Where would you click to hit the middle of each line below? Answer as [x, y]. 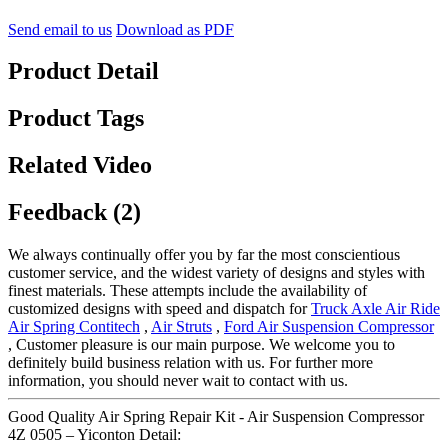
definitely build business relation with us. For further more [190, 363]
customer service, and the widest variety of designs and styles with [216, 273]
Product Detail [83, 71]
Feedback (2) [74, 212]
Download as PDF [175, 29]
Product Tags [76, 118]
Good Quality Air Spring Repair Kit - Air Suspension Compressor [216, 417]
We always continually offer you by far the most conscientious [204, 255]
